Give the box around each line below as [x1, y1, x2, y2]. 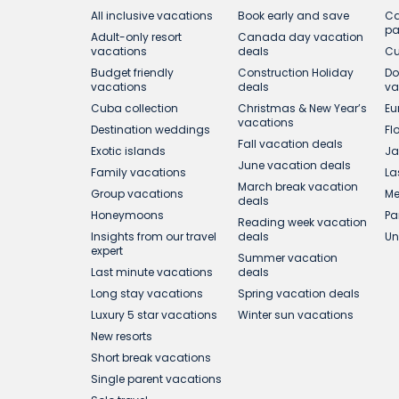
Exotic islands [91, 143, 166, 159]
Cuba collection [91, 101, 178, 116]
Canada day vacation [238, 29, 364, 45]
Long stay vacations [91, 286, 203, 301]
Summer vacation [238, 250, 338, 265]
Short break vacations [91, 350, 211, 365]
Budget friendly [91, 65, 174, 80]
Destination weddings [91, 122, 210, 137]
